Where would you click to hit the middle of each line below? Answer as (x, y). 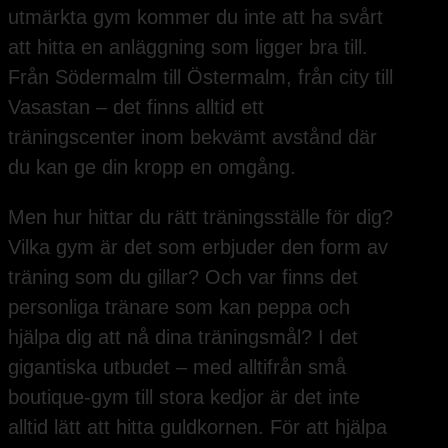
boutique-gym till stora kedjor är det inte (184, 396)
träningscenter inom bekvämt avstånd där (192, 136)
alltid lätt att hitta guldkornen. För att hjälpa (197, 426)
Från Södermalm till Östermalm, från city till (200, 76)
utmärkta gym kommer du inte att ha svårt (195, 16)
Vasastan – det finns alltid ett (136, 106)
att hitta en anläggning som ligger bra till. (188, 46)
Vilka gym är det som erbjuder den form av (198, 246)
